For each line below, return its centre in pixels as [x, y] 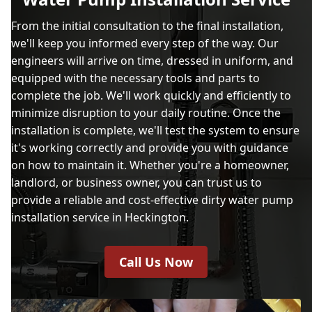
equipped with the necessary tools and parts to [135, 78]
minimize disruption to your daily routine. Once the [146, 113]
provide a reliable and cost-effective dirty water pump [152, 200]
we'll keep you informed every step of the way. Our [145, 43]
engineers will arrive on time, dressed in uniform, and [152, 61]
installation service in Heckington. [100, 217]
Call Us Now [156, 262]
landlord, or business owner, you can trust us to [136, 182]
